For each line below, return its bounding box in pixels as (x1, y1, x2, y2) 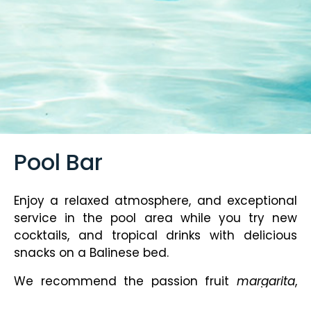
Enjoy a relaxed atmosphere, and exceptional (14, 192, 297, 210)
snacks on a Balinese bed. (14, 244, 169, 262)
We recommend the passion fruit (14, 273, 237, 290)
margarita (237, 273, 295, 290)
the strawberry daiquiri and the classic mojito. (14, 290, 290, 308)
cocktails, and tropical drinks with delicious (14, 227, 297, 244)
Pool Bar (14, 146, 103, 178)
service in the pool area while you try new (14, 210, 297, 227)
